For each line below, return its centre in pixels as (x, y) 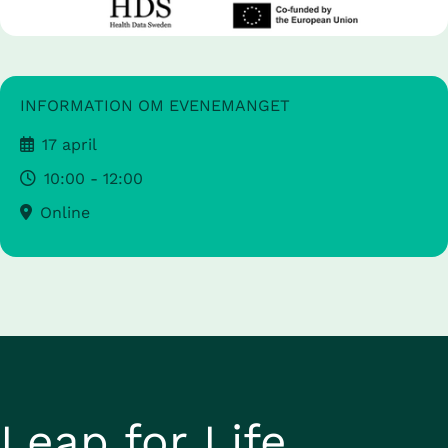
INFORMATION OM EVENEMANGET (155, 105)
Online (65, 212)
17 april (69, 144)
